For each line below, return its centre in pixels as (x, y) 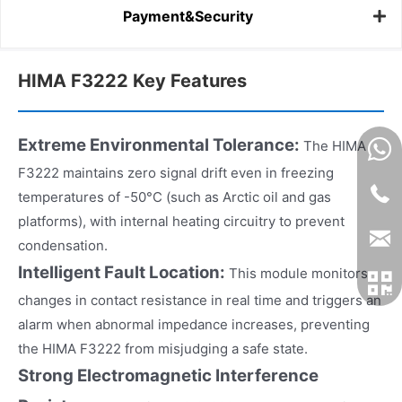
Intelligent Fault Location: (123, 272)
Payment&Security (188, 17)
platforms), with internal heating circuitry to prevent (181, 221)
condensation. (63, 245)
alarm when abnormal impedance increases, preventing (194, 324)
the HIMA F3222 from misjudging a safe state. (163, 348)
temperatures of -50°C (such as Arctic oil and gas (175, 197)
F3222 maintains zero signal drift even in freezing (176, 172)
